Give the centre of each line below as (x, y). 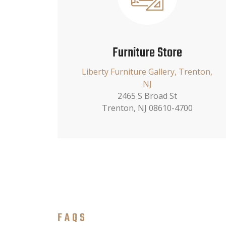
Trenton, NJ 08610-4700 (147, 108)
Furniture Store (147, 53)
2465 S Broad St (147, 96)
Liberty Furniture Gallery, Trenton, (147, 71)
